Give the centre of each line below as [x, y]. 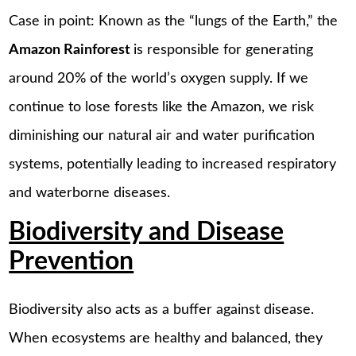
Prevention [72, 262]
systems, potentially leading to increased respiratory [173, 164]
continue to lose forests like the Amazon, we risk [162, 107]
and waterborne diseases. [90, 193]
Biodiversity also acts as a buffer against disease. [162, 310]
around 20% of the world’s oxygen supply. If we [159, 78]
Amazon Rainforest [72, 50]
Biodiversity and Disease [147, 233]
